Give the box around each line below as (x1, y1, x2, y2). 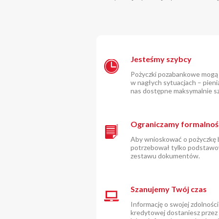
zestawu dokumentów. (131, 152, 200, 160)
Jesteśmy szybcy (131, 54, 192, 64)
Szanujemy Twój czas (131, 184, 207, 194)
